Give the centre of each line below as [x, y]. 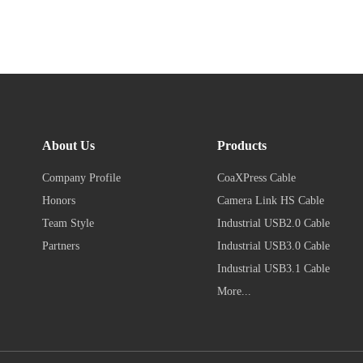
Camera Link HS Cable [270, 200]
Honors [59, 200]
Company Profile [81, 177]
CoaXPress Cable [256, 177]
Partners [61, 246]
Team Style [68, 223]
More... [234, 291]
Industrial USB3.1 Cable [273, 268]
